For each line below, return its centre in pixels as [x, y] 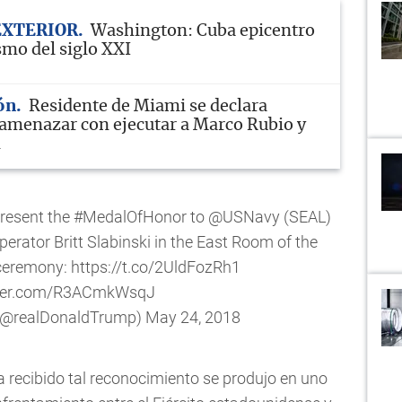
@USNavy [244, 216]
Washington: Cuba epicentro [203, 31]
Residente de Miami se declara [148, 107]
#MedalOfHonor [130, 216]
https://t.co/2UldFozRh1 [155, 267]
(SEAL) [305, 216]
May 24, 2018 [192, 317]
